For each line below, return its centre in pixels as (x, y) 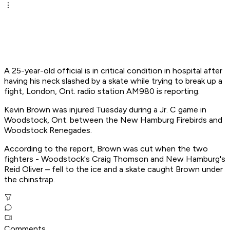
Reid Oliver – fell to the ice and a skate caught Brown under (113, 169)
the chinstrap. (30, 180)
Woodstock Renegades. (48, 130)
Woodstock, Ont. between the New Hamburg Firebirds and (113, 120)
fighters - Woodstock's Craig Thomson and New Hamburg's (115, 159)
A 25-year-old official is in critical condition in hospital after (113, 71)
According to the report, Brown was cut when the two (106, 149)
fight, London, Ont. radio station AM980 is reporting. (102, 91)
